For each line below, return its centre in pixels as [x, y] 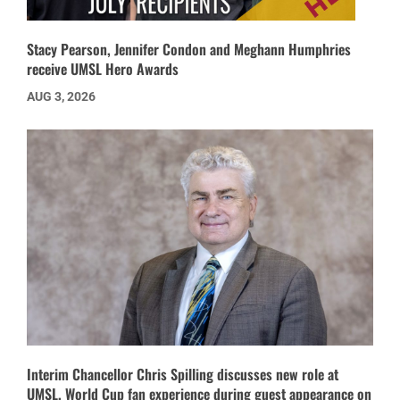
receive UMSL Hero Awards [103, 68]
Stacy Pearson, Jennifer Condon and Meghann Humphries [189, 49]
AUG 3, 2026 [61, 96]
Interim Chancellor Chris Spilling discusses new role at [183, 375]
